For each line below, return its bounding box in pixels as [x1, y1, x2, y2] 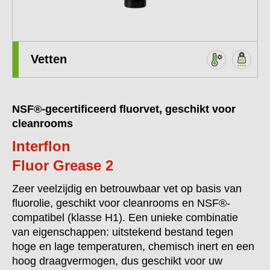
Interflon [12, 138, 71, 154]
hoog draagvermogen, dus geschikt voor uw [12, 255, 222, 267]
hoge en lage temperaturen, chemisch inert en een [12, 240, 254, 253]
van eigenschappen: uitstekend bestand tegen [12, 226, 233, 238]
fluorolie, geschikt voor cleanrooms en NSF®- [12, 197, 230, 209]
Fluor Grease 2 [12, 157, 113, 174]
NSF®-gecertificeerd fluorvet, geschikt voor [12, 103, 236, 115]
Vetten [31, 52, 67, 66]
